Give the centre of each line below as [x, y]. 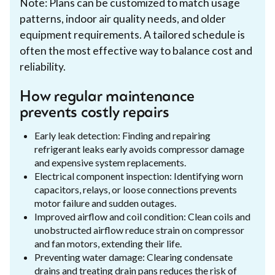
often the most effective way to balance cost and [136, 50]
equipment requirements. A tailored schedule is [132, 34]
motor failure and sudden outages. [105, 203]
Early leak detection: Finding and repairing [122, 135]
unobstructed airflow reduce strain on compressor [139, 230]
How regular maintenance [107, 97]
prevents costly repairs [95, 113]
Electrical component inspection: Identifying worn [139, 176]
